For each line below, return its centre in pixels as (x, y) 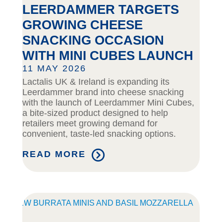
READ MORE (54, 154)
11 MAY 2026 (54, 69)
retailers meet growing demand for (90, 124)
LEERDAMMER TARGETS (100, 10)
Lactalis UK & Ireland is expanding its (96, 82)
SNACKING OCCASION (93, 40)
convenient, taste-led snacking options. (99, 134)
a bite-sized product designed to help (95, 113)
